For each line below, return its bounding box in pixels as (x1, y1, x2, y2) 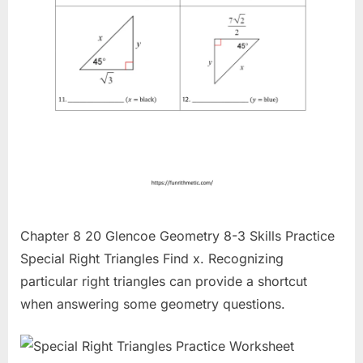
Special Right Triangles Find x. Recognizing (20, 250, 284, 267)
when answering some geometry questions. (20, 296, 285, 313)
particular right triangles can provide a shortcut (20, 273, 307, 290)
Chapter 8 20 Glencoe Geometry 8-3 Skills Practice (20, 228, 335, 245)
